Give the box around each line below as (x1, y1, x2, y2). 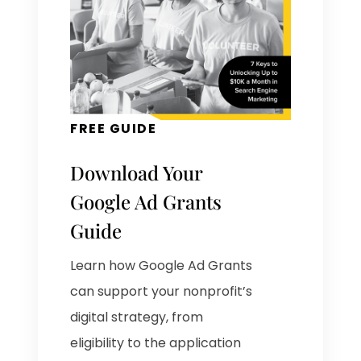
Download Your (70, 160, 203, 186)
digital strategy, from (70, 308, 204, 327)
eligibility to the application (70, 334, 242, 353)
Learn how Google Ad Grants (70, 256, 253, 276)
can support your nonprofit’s (70, 282, 253, 301)
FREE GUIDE (70, 119, 157, 139)
